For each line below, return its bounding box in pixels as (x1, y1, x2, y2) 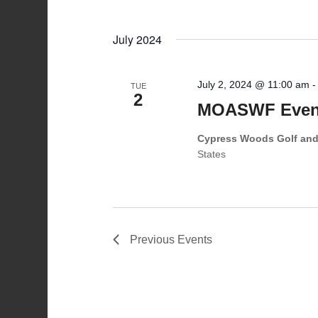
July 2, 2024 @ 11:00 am (197, 79, 310, 90)
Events (177, 234, 213, 246)
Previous (130, 234, 178, 246)
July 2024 (113, 31, 163, 48)
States (197, 148, 226, 160)
